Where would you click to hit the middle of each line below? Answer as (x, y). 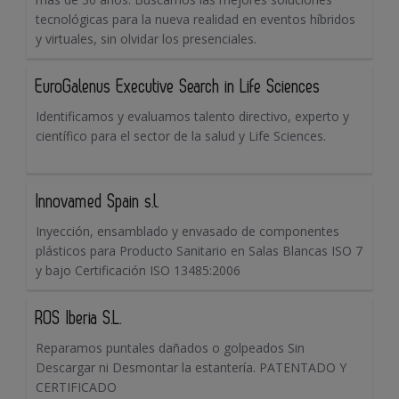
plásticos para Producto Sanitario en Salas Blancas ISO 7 (199, 251)
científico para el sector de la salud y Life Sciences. (181, 136)
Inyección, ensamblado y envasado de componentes (187, 232)
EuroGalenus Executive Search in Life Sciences (178, 88)
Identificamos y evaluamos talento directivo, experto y (192, 117)
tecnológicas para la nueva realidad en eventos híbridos (195, 20)
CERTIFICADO (76, 387)
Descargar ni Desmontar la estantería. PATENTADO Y (191, 368)
